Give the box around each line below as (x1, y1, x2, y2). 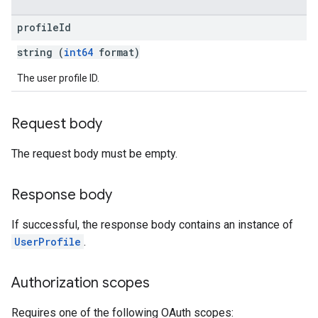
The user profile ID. (17, 72, 99, 84)
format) (93, 45, 140, 59)
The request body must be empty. (11, 147, 177, 160)
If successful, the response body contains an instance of (11, 218, 293, 231)
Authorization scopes (11, 274, 150, 292)
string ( (17, 45, 64, 59)
